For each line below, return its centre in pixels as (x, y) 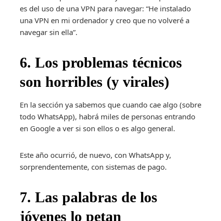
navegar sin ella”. (49, 32)
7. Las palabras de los (89, 197)
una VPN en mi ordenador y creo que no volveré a (105, 20)
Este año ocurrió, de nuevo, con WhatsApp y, (95, 155)
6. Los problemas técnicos (101, 63)
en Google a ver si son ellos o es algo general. (97, 129)
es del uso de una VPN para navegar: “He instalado (105, 9)
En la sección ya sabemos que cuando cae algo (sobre (110, 105)
